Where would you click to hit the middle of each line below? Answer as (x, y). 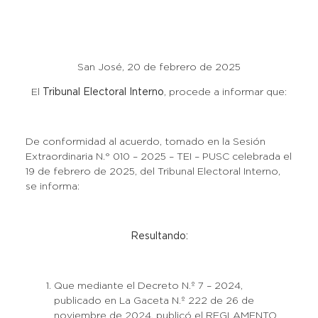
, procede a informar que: (225, 92)
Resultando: (159, 236)
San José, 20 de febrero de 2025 (159, 67)
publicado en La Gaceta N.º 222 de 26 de (154, 301)
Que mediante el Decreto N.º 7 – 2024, (148, 286)
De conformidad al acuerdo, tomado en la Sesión (145, 142)
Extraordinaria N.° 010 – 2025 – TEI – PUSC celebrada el (158, 157)
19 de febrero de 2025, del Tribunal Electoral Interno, (153, 172)
